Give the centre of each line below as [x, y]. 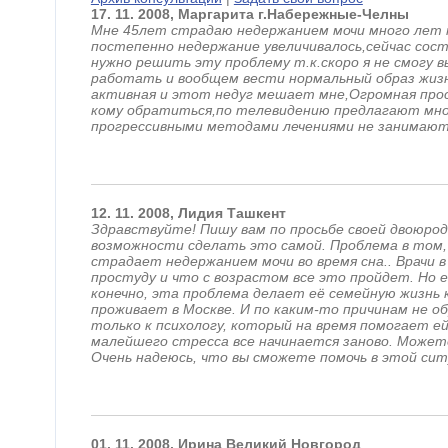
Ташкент [256, 213]
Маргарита [215, 14]
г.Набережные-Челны [333, 14]
